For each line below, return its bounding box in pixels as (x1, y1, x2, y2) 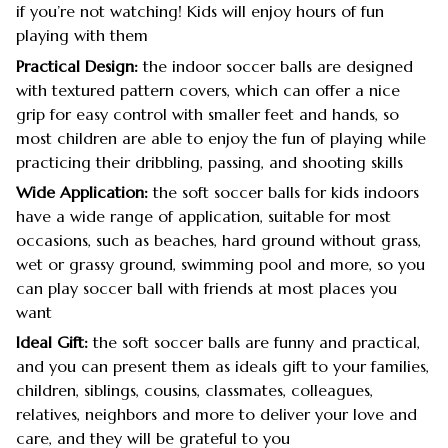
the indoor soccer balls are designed (138, 55, 413, 76)
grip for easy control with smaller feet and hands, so (16, 103, 399, 124)
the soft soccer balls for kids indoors (148, 181, 419, 202)
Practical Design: (16, 55, 138, 76)
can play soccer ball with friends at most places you (16, 277, 397, 298)
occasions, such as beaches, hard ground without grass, (16, 229, 421, 250)
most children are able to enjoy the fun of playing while (16, 127, 426, 148)
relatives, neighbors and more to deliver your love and (16, 404, 417, 425)
